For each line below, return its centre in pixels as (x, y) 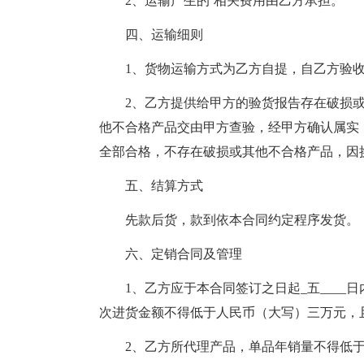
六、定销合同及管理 (171, 254)
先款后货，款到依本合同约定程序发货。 (229, 220)
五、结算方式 (151, 186)
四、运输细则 (151, 35)
